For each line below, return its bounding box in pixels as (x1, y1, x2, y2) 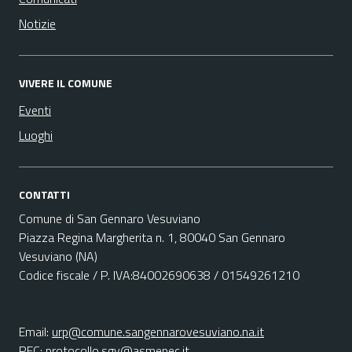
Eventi (19, 101, 51, 119)
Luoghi (19, 126, 53, 145)
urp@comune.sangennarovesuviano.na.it (52, 322, 264, 341)
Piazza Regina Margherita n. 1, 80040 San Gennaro (19, 228, 285, 247)
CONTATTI (19, 186, 70, 203)
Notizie (19, 14, 56, 33)
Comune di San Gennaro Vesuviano (19, 209, 200, 228)
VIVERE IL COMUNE (19, 75, 112, 91)
